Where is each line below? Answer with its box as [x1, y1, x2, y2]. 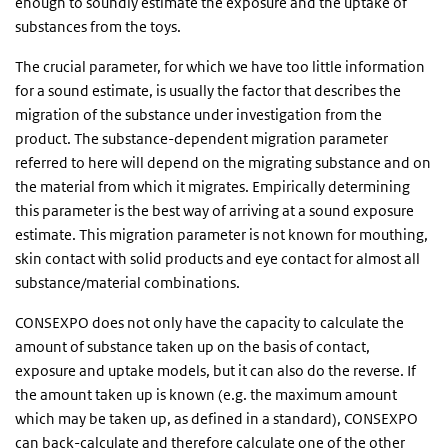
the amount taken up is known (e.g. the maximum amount [15, 385, 397, 404]
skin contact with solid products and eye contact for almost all [15, 249, 420, 268]
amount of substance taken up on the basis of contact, [15, 337, 370, 356]
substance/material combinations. [15, 273, 240, 292]
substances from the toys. [15, 17, 181, 36]
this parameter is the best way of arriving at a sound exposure [15, 201, 414, 220]
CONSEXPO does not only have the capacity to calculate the [15, 313, 404, 332]
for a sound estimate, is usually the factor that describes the [15, 81, 401, 100]
